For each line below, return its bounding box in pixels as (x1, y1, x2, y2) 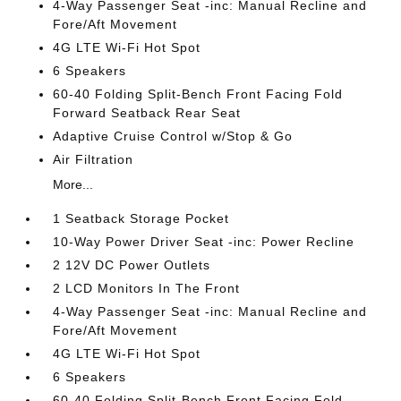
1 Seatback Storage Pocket (53, 211, 230, 226)
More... (53, 177, 94, 192)
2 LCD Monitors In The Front (53, 281, 241, 295)
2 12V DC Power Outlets (53, 258, 211, 272)
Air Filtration (53, 152, 134, 166)
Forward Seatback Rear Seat (53, 106, 242, 120)
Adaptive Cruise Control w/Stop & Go (53, 129, 294, 143)
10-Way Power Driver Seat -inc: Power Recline (53, 235, 355, 249)
